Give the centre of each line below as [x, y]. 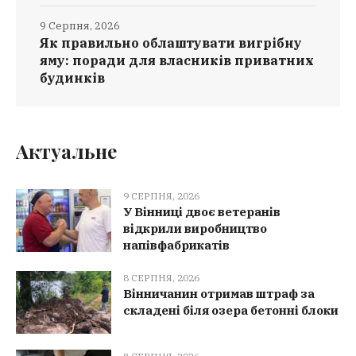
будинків [72, 77]
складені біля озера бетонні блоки [231, 310]
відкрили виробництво [195, 228]
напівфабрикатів [176, 245]
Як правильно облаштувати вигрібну [171, 43]
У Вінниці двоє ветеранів [202, 211]
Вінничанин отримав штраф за [219, 293]
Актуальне [66, 151]
